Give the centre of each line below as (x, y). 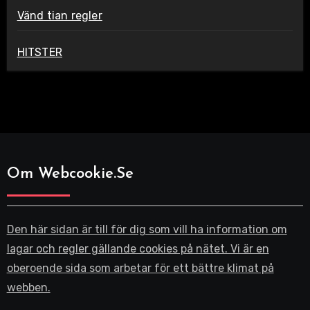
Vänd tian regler (60, 15)
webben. (28, 287)
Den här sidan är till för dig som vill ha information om (147, 229)
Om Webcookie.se (70, 174)
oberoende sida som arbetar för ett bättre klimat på (140, 268)
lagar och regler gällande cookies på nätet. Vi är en (138, 248)
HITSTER (39, 52)
